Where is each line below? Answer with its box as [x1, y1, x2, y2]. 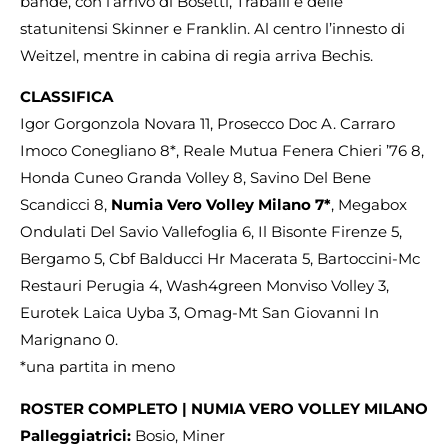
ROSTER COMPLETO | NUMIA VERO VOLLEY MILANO [20, 398, 428, 418]
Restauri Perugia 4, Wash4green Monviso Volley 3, [20, 276, 389, 296]
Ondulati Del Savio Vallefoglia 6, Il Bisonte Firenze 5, [20, 222, 402, 242]
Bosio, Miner [131, 425, 225, 445]
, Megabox [331, 195, 407, 215]
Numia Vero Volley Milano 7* [111, 195, 331, 215]
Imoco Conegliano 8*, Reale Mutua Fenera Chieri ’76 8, [20, 141, 424, 161]
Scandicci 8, [20, 195, 111, 215]
